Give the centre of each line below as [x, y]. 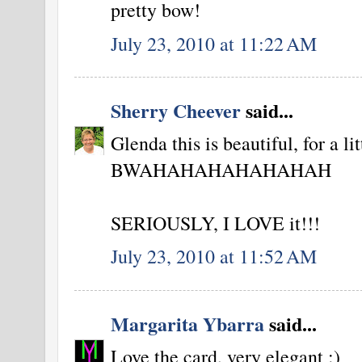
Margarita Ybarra [187, 323]
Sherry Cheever [176, 111]
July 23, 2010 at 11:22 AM [214, 43]
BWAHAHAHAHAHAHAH [221, 170]
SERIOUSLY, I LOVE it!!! [215, 223]
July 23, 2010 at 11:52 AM [214, 257]
